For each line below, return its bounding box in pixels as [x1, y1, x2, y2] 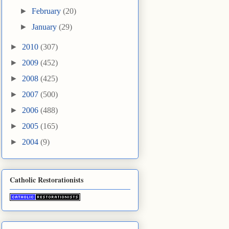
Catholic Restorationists [10, 174, 83, 185]
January [32, 22, 59, 32]
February [32, 7, 63, 16]
